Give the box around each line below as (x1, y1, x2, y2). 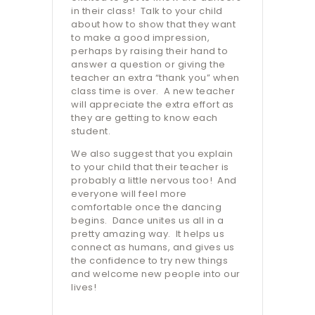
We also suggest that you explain (71, 147, 233, 161)
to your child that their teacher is (71, 160, 229, 174)
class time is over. (71, 84, 159, 98)
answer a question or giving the (71, 58, 226, 72)
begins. (71, 214, 108, 228)
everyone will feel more (71, 187, 187, 201)
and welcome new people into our (71, 267, 240, 281)
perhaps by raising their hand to (71, 44, 228, 58)
